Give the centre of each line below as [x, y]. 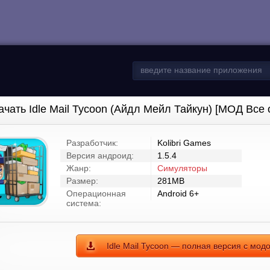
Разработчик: [92, 143]
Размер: [82, 181]
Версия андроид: [100, 155]
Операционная [96, 193]
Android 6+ [178, 193]
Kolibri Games [184, 143]
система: [84, 203]
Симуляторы [182, 168]
